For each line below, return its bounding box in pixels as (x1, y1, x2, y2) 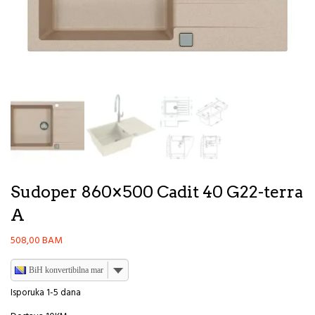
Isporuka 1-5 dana (11, 285, 81, 301)
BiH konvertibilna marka (29, 265, 111, 276)
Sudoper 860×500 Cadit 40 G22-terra (11, 182, 303, 202)
